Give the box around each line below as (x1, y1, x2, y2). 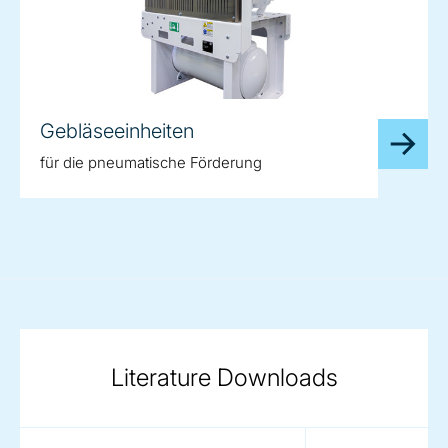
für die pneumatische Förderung (40, 152, 262, 172)
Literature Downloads (110, 362, 338, 392)
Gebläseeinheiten (40, 118, 194, 143)
